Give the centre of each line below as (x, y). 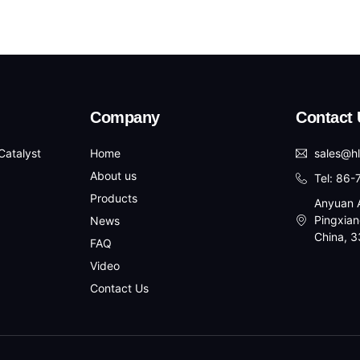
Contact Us (119, 288)
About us (113, 176)
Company (125, 118)
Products (114, 198)
